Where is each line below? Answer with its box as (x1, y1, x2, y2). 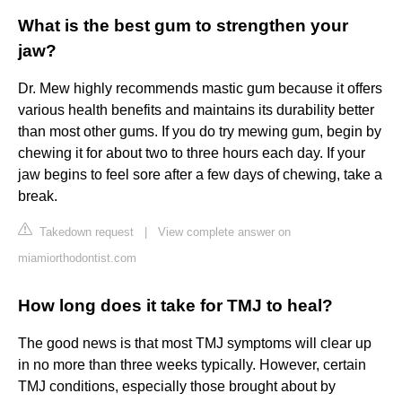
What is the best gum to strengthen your (18, 16, 348, 36)
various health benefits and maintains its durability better (18, 102, 374, 118)
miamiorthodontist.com (18, 251, 136, 266)
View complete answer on (158, 225, 291, 240)
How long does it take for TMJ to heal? (18, 296, 333, 316)
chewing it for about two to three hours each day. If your (18, 145, 365, 162)
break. (18, 188, 57, 205)
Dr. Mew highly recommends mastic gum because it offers (18, 81, 382, 97)
